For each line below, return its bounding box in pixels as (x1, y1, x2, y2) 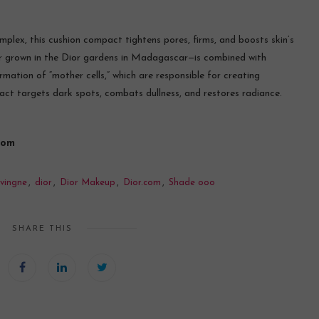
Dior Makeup (60, 177, 115, 187)
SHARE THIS (11, 224, 73, 233)
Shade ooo (169, 177, 215, 187)
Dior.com (123, 177, 161, 187)
